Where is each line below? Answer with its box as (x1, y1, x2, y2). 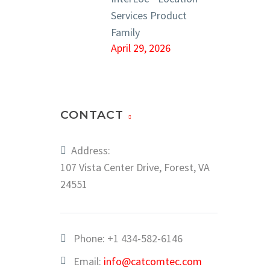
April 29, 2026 (111, 41, 171, 55)
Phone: (74, 231, 107, 245)
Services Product (111, 8, 187, 22)
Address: (71, 143, 110, 157)
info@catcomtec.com (104, 254, 202, 268)
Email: (74, 254, 104, 268)
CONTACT (60, 108, 124, 122)
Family (111, 25, 140, 39)
